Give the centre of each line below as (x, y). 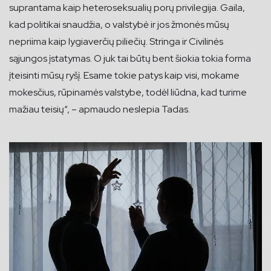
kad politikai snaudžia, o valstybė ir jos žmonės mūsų (119, 24)
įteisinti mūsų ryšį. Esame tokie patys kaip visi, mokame (124, 75)
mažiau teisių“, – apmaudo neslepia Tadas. (100, 109)
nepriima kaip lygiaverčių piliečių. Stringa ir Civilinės (116, 41)
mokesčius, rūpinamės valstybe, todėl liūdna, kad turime (128, 92)
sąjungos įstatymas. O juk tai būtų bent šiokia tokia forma (130, 58)
